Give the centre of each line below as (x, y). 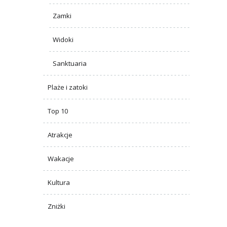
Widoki (63, 39)
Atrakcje (60, 135)
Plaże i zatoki (68, 87)
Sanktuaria (70, 63)
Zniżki (56, 206)
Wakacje (61, 158)
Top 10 (58, 111)
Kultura (59, 182)
